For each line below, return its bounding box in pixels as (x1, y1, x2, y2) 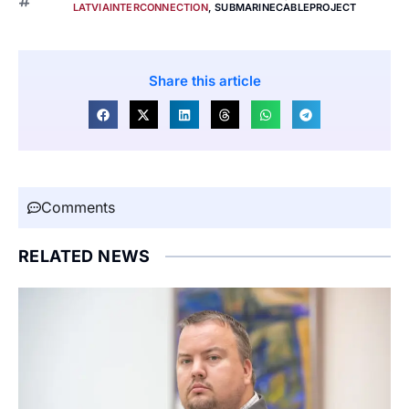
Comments (41, 198, 115, 217)
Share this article (148, 71, 261, 89)
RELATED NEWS (18, 246, 151, 267)
